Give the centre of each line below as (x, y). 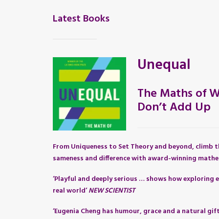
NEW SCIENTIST (112, 191)
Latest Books (81, 19)
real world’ (71, 191)
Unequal (164, 65)
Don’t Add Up (174, 108)
